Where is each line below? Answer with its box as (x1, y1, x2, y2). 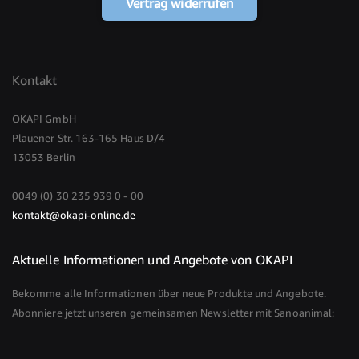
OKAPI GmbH (12, 112, 76, 126)
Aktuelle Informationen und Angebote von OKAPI (12, 252, 292, 268)
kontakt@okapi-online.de (12, 208, 136, 222)
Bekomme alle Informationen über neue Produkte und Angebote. (12, 287, 326, 301)
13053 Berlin (12, 151, 75, 164)
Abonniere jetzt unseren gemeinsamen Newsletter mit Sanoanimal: (12, 306, 335, 320)
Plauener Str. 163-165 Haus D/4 (12, 131, 165, 145)
